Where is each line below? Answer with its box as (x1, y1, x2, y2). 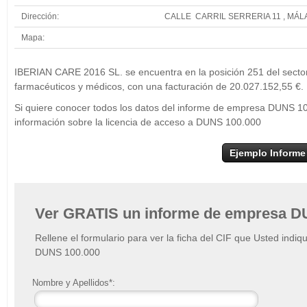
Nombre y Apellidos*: (32, 278, 115, 288)
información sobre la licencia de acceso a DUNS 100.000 (14, 116, 261, 127)
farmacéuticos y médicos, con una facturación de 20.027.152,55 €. (14, 81, 304, 92)
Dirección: (21, 12, 61, 21)
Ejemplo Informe (229, 147, 306, 158)
